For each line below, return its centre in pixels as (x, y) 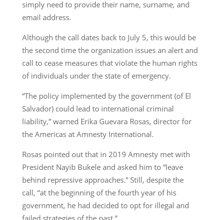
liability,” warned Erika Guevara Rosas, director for (107, 121)
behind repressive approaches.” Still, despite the (103, 179)
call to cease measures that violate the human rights (110, 63)
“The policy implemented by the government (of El (106, 96)
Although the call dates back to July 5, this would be (109, 37)
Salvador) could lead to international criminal (98, 108)
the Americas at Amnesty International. (88, 134)
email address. (46, 17)
